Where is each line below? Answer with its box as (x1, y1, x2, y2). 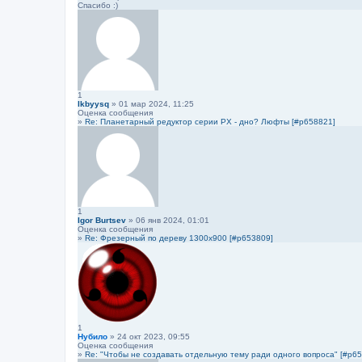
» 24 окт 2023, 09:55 (107, 332, 190, 341)
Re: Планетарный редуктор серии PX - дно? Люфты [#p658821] (85, 117, 335, 126)
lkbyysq (78, 99, 109, 108)
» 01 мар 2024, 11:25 (109, 99, 194, 108)
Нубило (78, 332, 107, 341)
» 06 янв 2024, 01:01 (126, 216, 209, 225)
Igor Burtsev (78, 216, 126, 225)
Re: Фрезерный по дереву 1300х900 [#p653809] (85, 234, 273, 242)
